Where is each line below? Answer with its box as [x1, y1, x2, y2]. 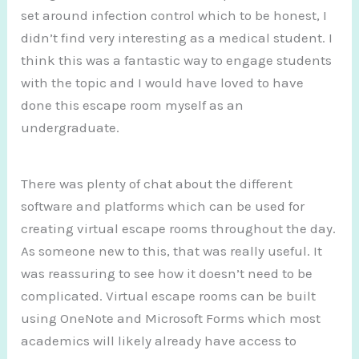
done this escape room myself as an [21, 96, 244, 113]
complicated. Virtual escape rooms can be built [21, 287, 317, 304]
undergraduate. [21, 119, 120, 135]
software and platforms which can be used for [21, 197, 305, 214]
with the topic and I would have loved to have [21, 74, 305, 91]
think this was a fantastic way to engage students [21, 51, 333, 68]
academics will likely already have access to [21, 332, 297, 349]
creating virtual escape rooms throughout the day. [21, 220, 337, 236]
